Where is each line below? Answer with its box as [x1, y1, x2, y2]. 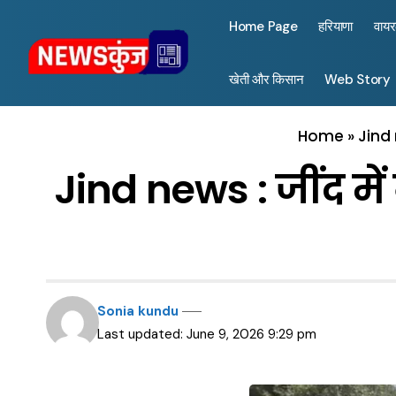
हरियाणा [318, 18, 354, 35]
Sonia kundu [97, 302, 179, 320]
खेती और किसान [229, 71, 304, 88]
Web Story [324, 71, 391, 88]
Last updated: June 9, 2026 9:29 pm [97, 325, 317, 343]
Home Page [229, 18, 298, 35]
